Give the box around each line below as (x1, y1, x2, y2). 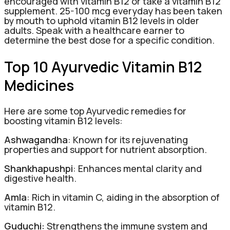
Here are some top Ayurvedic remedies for (4, 104, 186, 117)
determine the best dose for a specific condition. (4, 34, 215, 47)
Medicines (4, 75, 74, 95)
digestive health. (4, 171, 76, 184)
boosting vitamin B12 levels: (4, 114, 123, 127)
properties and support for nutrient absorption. (4, 143, 207, 156)
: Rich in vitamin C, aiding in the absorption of (27, 190, 220, 203)
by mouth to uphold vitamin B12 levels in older (4, 14, 199, 27)
